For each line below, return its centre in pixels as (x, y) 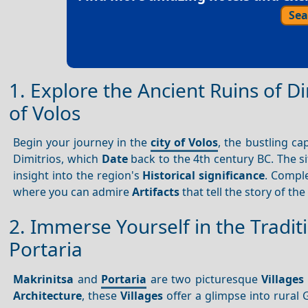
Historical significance (203, 176)
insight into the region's (78, 176)
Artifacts (156, 192)
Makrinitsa (44, 279)
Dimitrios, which (57, 159)
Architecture (48, 295)
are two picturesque (204, 279)
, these (101, 295)
